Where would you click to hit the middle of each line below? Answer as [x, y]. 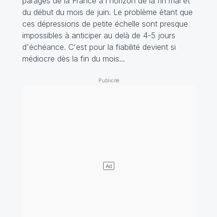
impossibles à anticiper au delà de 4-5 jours [99, 36]
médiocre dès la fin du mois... [73, 59]
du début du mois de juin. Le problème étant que [107, 12]
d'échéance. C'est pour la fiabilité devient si [99, 47]
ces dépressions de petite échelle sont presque [105, 24]
